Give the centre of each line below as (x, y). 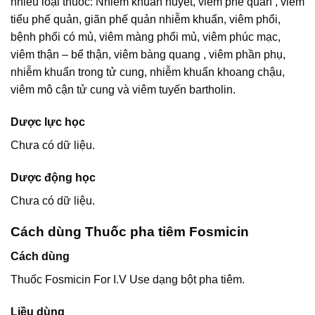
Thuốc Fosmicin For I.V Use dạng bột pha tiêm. (128, 279)
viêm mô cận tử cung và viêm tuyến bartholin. (123, 89)
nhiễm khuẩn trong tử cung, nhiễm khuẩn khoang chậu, (148, 72)
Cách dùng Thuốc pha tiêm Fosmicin (130, 232)
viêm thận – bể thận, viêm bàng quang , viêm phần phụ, (148, 54)
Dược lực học (48, 122)
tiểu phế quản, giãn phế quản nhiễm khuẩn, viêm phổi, (146, 19)
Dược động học (53, 177)
